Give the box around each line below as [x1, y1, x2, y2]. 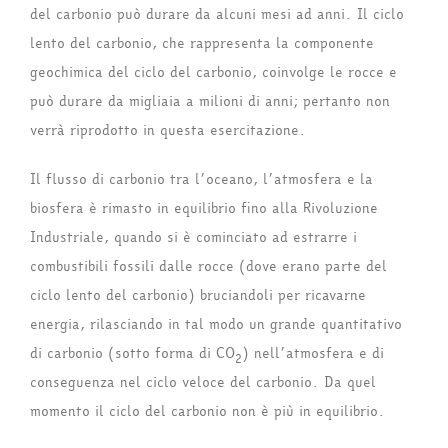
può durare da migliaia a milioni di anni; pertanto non [30, 91, 390, 113]
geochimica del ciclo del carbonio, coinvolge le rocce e [30, 62, 397, 84]
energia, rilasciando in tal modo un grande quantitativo [30, 314, 402, 336]
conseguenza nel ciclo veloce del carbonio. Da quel [30, 372, 376, 394]
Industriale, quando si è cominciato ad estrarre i [30, 227, 357, 249]
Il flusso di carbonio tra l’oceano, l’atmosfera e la [30, 169, 373, 191]
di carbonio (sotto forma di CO [30, 343, 235, 365]
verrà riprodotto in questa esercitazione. [30, 120, 306, 142]
